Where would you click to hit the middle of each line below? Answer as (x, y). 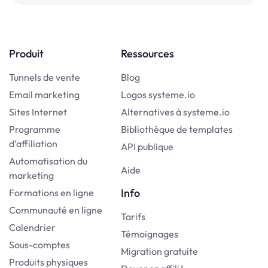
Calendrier (32, 228)
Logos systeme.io (158, 95)
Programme (35, 130)
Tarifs (133, 217)
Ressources (147, 54)
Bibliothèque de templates (176, 130)
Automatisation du (48, 161)
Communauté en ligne (56, 210)
